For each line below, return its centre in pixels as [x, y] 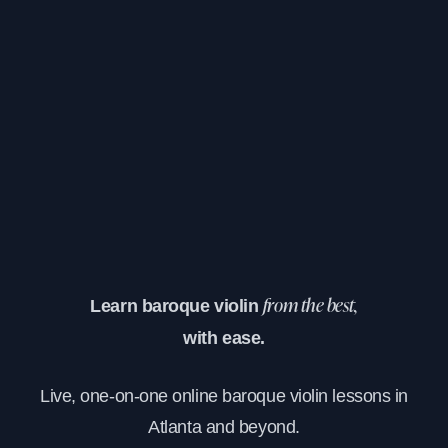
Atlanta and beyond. [224, 426]
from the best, [310, 306]
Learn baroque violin [176, 305]
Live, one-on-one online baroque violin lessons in [224, 395]
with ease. [224, 337]
